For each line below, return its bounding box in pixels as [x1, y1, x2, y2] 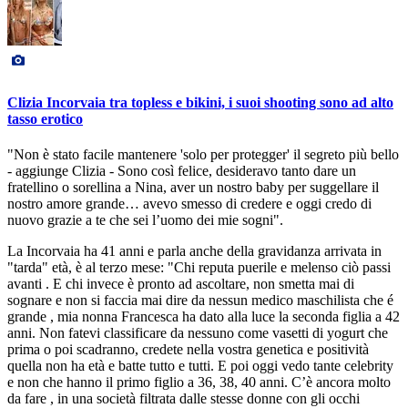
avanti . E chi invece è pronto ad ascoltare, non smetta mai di [7, 276, 354, 291]
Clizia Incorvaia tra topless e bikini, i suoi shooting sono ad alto [7, 94, 393, 110]
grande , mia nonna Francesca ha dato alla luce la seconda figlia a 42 [7, 309, 400, 324]
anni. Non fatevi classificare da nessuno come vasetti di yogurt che [7, 325, 388, 341]
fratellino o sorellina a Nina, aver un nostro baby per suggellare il [7, 179, 379, 195]
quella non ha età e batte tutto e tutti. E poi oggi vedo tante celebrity [7, 358, 393, 373]
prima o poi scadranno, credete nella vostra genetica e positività [7, 342, 369, 357]
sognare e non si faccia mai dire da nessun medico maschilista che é [7, 292, 393, 308]
